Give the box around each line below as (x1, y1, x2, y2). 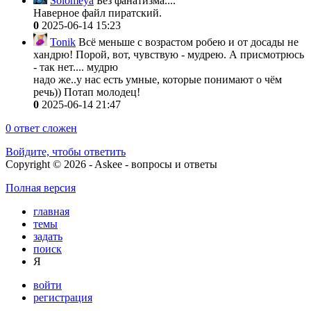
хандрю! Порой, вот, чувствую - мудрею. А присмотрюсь (33, 48, 304, 60)
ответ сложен (11, 121, 77, 134)
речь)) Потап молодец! (33, 85, 140, 98)
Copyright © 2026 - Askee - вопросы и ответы (6, 158, 217, 170)
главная (33, 205, 69, 217)
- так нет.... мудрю (33, 60, 118, 73)
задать (33, 230, 62, 242)
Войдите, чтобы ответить (6, 145, 126, 158)
